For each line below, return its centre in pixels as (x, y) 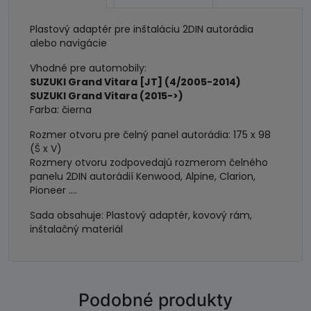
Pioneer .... (53, 190)
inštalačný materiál (76, 229)
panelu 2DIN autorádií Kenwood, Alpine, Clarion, (143, 176)
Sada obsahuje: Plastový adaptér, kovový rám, (141, 215)
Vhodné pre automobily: (88, 68)
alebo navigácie (68, 43)
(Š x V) (46, 149)
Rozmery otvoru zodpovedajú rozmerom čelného (149, 162)
